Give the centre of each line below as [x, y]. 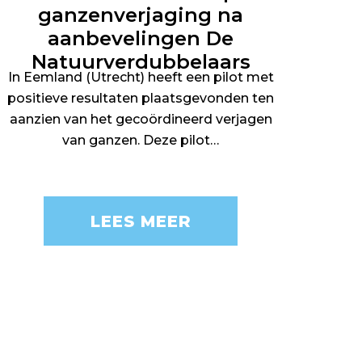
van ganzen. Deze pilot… [141, 140]
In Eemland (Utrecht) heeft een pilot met [141, 77]
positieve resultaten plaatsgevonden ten [141, 98]
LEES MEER [141, 221]
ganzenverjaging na [141, 15]
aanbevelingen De [141, 38]
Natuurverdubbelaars [141, 62]
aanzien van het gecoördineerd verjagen [141, 119]
